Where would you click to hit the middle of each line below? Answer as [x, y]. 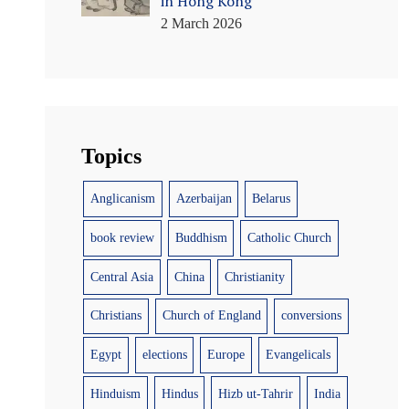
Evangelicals [299, 355]
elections [164, 355]
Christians [115, 316]
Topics [112, 155]
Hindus [179, 393]
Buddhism [201, 237]
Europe [226, 355]
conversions [312, 316]
